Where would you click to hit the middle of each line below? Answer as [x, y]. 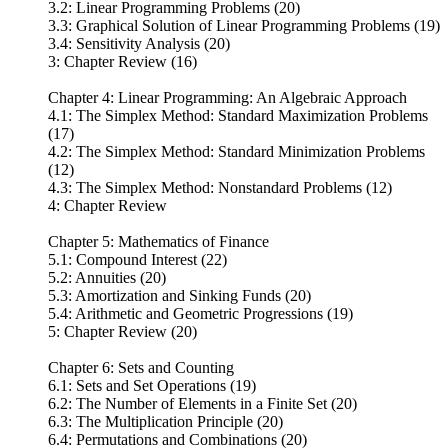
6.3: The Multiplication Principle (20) [165, 421]
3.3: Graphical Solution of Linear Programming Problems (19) [244, 25]
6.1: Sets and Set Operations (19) [152, 385]
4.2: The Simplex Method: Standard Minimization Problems [236, 151]
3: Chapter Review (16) [122, 61]
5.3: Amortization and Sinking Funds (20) [179, 295]
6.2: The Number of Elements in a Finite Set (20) [202, 403]
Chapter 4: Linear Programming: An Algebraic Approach [227, 97]
